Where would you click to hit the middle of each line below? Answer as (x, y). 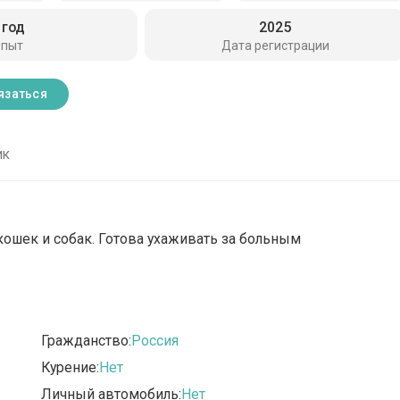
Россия (155, 341)
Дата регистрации (275, 45)
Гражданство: (87, 341)
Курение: (71, 368)
